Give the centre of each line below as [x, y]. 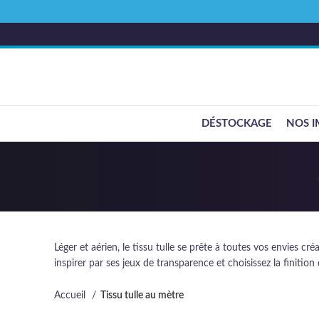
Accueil [71, 296]
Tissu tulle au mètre [142, 296]
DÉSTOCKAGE [237, 124]
